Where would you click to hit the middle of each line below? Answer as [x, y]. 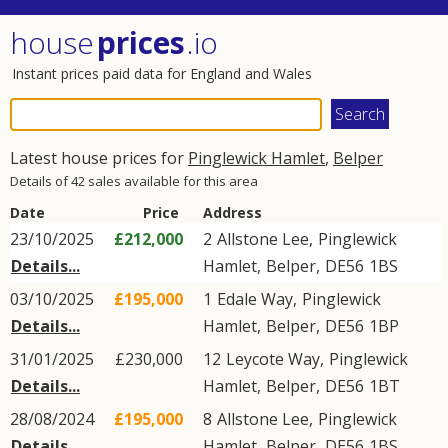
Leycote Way [273, 359]
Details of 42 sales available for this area [134, 181]
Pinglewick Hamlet [256, 158]
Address [232, 212]
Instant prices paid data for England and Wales [162, 73]
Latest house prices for [99, 158]
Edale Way [255, 299]
